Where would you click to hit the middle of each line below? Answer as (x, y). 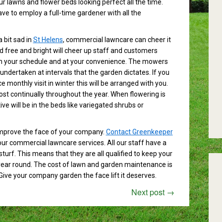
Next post (149, 192)
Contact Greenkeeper (139, 132)
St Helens (48, 40)
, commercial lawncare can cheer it (117, 40)
